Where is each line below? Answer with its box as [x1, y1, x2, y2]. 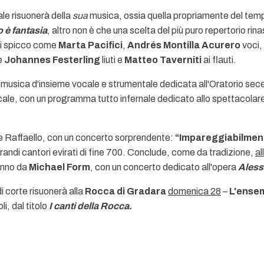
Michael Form [29, 162, 90, 172]
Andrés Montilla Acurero [127, 40, 240, 50]
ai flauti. [203, 55, 236, 65]
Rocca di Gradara [85, 186, 168, 196]
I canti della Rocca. [49, 201, 132, 211]
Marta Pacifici [58, 40, 123, 50]
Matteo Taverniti [124, 55, 203, 65]
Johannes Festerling [4, 55, 100, 65]
